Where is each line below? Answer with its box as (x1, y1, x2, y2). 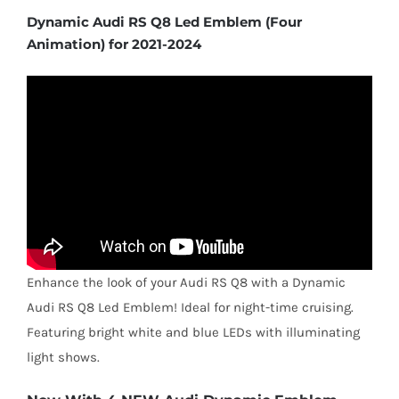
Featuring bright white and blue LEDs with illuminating (26, 323, 360, 340)
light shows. (26, 348, 100, 365)
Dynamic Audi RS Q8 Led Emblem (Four (26, 13, 302, 31)
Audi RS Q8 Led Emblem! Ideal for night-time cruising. (26, 298, 354, 315)
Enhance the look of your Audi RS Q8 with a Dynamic (26, 273, 346, 290)
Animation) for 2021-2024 (26, 36, 201, 53)
